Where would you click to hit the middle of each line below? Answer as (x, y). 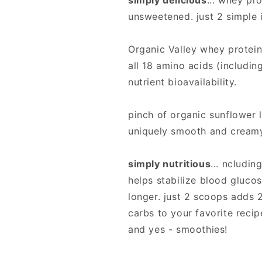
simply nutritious (170, 164)
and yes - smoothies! (178, 230)
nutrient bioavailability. (183, 82)
